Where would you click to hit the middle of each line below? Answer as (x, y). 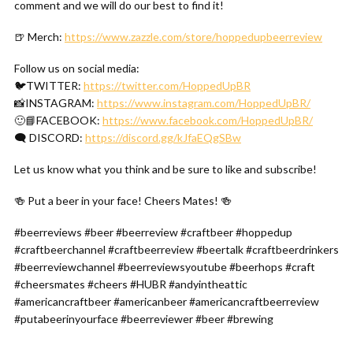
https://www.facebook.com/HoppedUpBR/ (208, 120)
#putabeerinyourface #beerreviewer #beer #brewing (144, 319)
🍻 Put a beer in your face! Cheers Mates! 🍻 (123, 201)
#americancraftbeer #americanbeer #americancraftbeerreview (167, 301)
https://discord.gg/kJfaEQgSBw (163, 137)
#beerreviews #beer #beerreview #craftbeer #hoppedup (153, 232)
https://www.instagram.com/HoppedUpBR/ (204, 103)
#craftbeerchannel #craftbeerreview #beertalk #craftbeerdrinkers (176, 249)
